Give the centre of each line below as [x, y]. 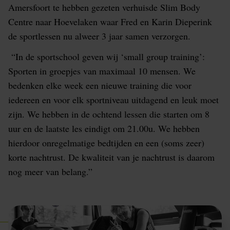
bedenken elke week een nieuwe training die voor [100, 85]
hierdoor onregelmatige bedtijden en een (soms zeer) [106, 143]
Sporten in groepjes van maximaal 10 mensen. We [102, 71]
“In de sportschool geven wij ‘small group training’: [107, 56]
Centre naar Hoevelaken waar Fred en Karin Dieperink [110, 22]
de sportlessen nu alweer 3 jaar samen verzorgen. [99, 36]
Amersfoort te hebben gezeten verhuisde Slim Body [104, 7]
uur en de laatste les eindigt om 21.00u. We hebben [104, 128]
